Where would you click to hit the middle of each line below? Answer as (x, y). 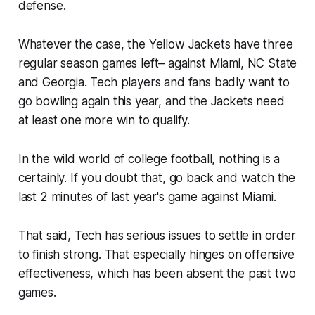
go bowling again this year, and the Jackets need (151, 102)
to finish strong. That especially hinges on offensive (156, 255)
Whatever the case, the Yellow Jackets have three (155, 45)
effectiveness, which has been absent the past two (157, 274)
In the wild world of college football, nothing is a (149, 159)
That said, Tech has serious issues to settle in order (157, 236)
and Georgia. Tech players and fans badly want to (154, 83)
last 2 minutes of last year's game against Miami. (147, 197)
